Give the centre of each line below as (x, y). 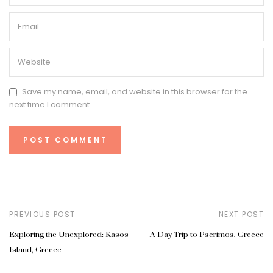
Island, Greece (35, 250)
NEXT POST (241, 214)
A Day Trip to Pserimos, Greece (207, 234)
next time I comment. (50, 104)
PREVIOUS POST (42, 214)
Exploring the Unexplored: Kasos (69, 234)
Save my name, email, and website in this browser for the (135, 92)
